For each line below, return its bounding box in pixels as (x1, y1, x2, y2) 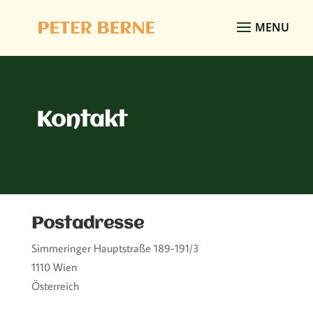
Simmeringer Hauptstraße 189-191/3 (31, 241, 199, 255)
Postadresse (31, 215, 144, 233)
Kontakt (36, 109, 127, 132)
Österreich (31, 279, 79, 293)
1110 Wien (31, 260, 78, 274)
